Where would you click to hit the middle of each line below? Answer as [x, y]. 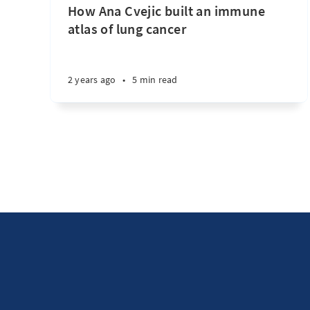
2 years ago [92, 80]
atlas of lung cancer [127, 29]
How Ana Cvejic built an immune [166, 11]
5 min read [155, 80]
